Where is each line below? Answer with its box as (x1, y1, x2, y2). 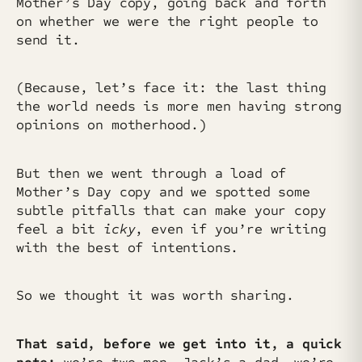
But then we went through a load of (16, 164, 287, 182)
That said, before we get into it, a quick (16, 335, 343, 352)
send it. (16, 31, 80, 48)
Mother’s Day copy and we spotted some (16, 183, 310, 200)
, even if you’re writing (135, 220, 326, 238)
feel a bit (16, 220, 104, 238)
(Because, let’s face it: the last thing (16, 79, 326, 97)
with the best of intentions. (16, 238, 239, 256)
